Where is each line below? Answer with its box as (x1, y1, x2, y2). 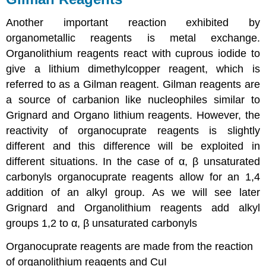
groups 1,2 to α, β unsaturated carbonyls (6, 217, 198, 230)
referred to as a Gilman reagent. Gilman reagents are (6, 78, 260, 91)
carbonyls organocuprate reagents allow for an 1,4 (6, 171, 260, 183)
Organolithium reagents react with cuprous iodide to (6, 47, 260, 60)
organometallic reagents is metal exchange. (6, 32, 260, 45)
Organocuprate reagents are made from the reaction (6, 240, 254, 253)
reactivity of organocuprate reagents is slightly (6, 125, 260, 137)
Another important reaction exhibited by (6, 17, 260, 29)
